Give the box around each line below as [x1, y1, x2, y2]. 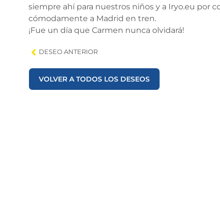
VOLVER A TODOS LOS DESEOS [39, 75, 150, 83]
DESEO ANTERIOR [39, 48, 98, 55]
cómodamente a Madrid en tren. [28, 14, 157, 23]
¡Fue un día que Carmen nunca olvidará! [28, 26, 185, 35]
